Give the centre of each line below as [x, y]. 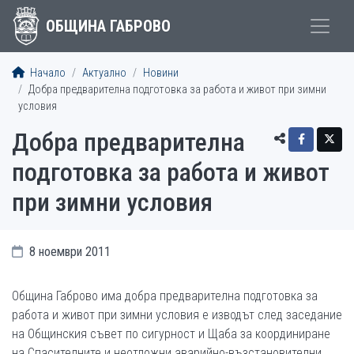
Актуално [104, 73]
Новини [161, 73]
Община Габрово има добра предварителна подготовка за [165, 296]
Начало [47, 73]
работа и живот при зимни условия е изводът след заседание [177, 315]
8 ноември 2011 [68, 252]
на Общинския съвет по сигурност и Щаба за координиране [171, 334]
